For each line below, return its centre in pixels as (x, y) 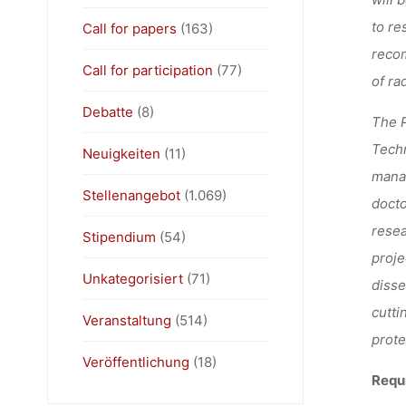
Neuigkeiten (121, 153)
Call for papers (129, 28)
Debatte (107, 111)
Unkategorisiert (132, 278)
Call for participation (147, 70)
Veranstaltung (126, 320)
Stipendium (119, 237)
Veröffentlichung (135, 362)
